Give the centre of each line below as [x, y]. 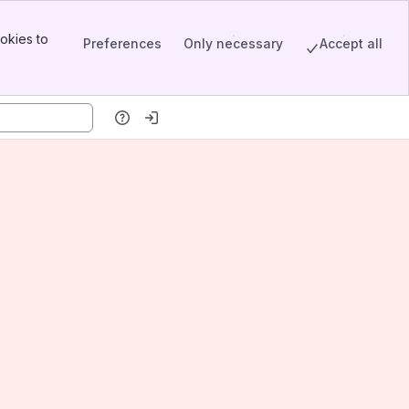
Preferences [122, 43]
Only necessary [233, 43]
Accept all [351, 43]
